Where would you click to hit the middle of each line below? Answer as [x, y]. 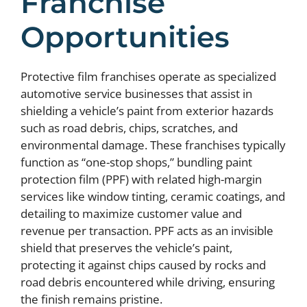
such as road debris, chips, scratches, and [129, 128]
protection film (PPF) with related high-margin [141, 179]
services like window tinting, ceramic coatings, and [153, 196]
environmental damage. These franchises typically [153, 145]
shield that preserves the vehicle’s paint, [126, 248]
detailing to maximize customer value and [131, 213]
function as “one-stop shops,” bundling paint [136, 162]
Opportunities [125, 37]
